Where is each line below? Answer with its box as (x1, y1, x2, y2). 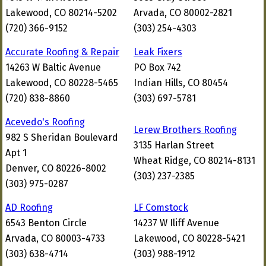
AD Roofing (5, 202, 53, 213)
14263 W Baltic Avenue (5, 62, 101, 73)
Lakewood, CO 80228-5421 (134, 233, 245, 244)
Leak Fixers (134, 46, 182, 58)
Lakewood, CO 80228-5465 (5, 77, 118, 88)
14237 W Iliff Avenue (134, 217, 219, 229)
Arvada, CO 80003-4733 (5, 233, 105, 244)
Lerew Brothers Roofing (134, 124, 237, 135)
